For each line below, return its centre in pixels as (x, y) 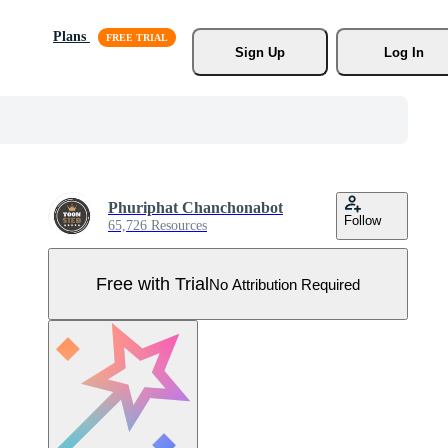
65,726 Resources (157, 225)
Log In (403, 52)
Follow (362, 220)
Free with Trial (152, 283)
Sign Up (259, 52)
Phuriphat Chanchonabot (195, 207)
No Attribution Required (284, 284)
